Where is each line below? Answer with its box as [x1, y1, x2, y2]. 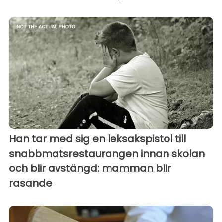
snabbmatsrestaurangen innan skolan [9, 147, 205, 161]
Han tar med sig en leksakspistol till [9, 132, 186, 146]
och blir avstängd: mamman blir [9, 162, 171, 176]
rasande [9, 176, 52, 191]
